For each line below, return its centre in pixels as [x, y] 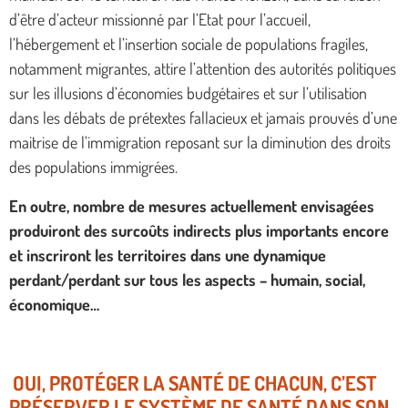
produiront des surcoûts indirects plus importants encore [199, 231]
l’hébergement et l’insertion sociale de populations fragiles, [189, 44]
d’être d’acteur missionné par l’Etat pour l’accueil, [160, 20]
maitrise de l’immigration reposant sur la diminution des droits [200, 143]
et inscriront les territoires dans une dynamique [168, 255]
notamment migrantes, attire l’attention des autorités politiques [203, 69]
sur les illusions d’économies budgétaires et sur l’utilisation [188, 93]
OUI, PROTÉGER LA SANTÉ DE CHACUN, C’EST [195, 383]
